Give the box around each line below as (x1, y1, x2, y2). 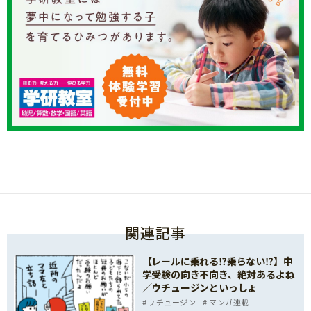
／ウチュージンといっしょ (142, 280, 258, 294)
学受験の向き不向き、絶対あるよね (142, 267, 295, 281)
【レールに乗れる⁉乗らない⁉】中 (142, 253, 293, 268)
